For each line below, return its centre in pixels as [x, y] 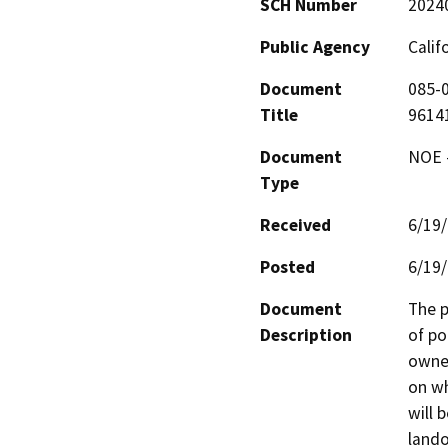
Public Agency [315, 46]
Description [306, 334]
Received [295, 224]
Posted [287, 266]
